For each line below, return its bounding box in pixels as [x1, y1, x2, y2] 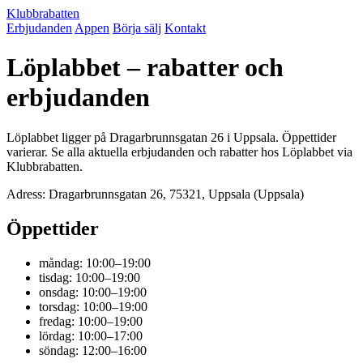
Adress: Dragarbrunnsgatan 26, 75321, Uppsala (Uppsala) [6, 186, 304, 201]
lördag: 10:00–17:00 [39, 328, 143, 343]
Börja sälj [113, 21, 161, 35]
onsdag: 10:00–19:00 [39, 284, 147, 299]
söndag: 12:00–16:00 [39, 343, 147, 357]
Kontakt [164, 21, 206, 35]
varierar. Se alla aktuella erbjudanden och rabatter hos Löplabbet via [6, 144, 352, 159]
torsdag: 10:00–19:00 [39, 299, 147, 314]
